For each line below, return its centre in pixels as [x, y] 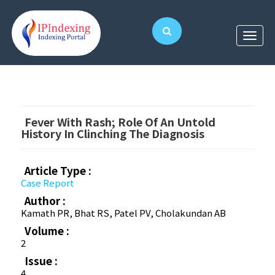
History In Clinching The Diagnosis [113, 134]
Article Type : [58, 171]
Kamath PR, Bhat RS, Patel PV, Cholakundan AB [124, 213]
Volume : [47, 231]
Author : [45, 201]
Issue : [41, 261]
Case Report [48, 183]
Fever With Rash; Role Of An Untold [120, 122]
